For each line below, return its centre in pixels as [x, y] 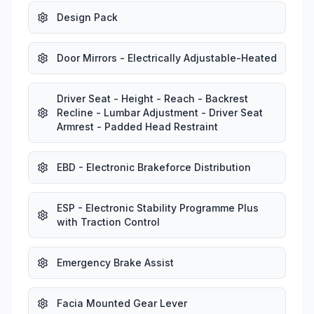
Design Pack [87, 17]
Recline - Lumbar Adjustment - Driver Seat [160, 112]
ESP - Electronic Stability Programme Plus [158, 207]
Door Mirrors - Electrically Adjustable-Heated [167, 57]
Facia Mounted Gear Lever [122, 303]
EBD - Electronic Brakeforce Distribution [154, 167]
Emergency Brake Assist [115, 262]
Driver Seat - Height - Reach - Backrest [152, 98]
